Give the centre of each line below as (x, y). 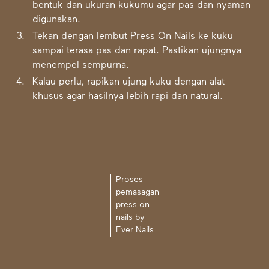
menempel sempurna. (81, 65)
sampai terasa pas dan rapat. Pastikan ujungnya (137, 51)
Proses (129, 180)
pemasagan (138, 192)
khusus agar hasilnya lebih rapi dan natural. (128, 97)
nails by (130, 217)
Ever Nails (135, 230)
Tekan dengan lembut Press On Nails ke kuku (133, 37)
